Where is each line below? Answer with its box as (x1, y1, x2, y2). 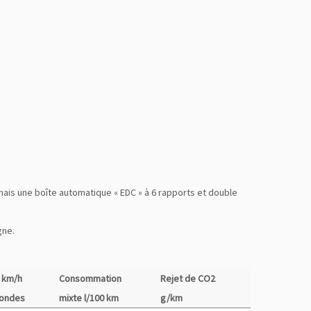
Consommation (59, 272, 121, 285)
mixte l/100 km (59, 292, 119, 304)
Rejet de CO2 (160, 272, 215, 285)
